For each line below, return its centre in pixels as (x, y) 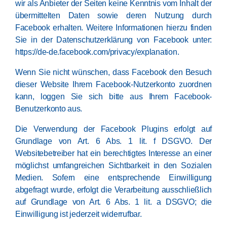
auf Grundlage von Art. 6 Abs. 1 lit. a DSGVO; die (113, 202)
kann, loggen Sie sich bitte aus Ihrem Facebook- (113, 97)
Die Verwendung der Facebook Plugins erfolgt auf (113, 129)
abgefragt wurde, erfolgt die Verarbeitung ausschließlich (113, 190)
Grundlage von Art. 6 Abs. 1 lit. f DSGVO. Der (113, 141)
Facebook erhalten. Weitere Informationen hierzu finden (113, 28)
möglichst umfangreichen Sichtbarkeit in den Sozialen (113, 165)
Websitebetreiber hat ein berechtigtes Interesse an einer (113, 153)
